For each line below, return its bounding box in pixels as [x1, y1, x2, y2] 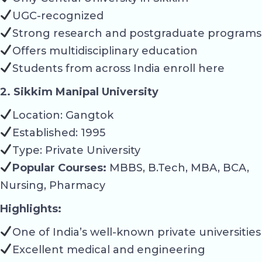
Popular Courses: [12, 161, 106, 174]
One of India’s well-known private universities [12, 225, 261, 239]
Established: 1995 [12, 126, 105, 139]
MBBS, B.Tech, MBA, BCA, [106, 161, 249, 174]
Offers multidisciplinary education [12, 44, 198, 57]
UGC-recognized [12, 9, 104, 22]
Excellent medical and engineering [12, 243, 205, 256]
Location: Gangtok [12, 108, 113, 122]
